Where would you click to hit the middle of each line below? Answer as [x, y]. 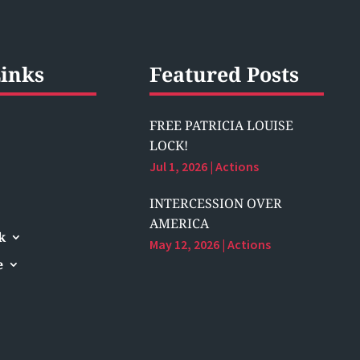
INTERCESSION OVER [216, 204]
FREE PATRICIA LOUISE [222, 126]
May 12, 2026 [185, 245]
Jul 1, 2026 [179, 167]
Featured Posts [225, 74]
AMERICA [180, 224]
